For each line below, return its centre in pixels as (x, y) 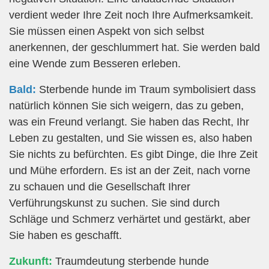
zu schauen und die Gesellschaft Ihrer (100, 187)
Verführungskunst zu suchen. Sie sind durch (114, 203)
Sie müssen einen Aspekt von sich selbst (107, 31)
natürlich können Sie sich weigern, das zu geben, (126, 106)
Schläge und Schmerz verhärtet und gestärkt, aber (130, 219)
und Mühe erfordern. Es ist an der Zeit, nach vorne (130, 171)
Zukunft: (31, 261)
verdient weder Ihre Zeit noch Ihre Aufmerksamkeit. (131, 15)
